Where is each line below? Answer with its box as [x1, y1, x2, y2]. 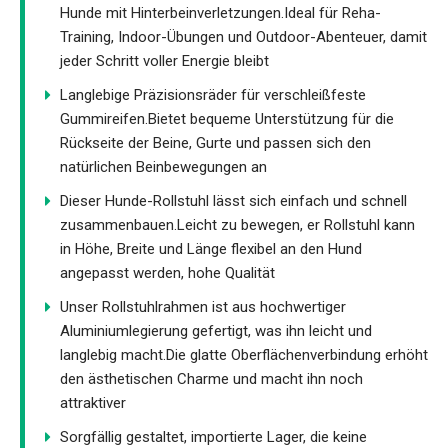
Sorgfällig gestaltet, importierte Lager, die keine [60, 427, 367, 446]
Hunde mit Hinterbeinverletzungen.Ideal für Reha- [60, 3, 381, 22]
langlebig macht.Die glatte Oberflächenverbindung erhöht [60, 345, 428, 364]
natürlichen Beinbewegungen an [60, 157, 267, 176]
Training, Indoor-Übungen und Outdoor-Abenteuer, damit [60, 27, 427, 46]
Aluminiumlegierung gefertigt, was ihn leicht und [60, 321, 372, 340]
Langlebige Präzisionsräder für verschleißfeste [60, 85, 366, 104]
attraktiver [60, 393, 126, 412]
